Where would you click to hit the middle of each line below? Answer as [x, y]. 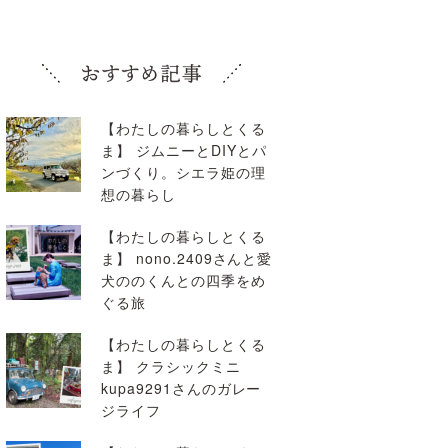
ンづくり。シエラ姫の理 [183, 172]
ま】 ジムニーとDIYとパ [184, 150]
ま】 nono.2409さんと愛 [187, 258]
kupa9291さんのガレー [181, 388]
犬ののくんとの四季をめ [183, 280]
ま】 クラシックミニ [171, 366]
